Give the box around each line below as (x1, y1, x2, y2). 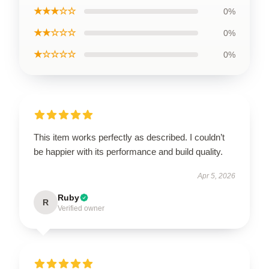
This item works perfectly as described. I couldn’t (34, 132, 225, 142)
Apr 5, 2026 (198, 172, 235, 180)
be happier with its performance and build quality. (34, 147, 223, 157)
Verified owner (58, 204, 104, 213)
